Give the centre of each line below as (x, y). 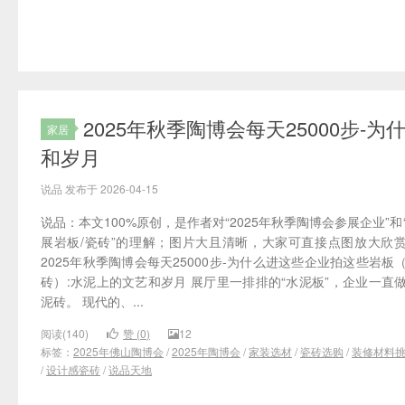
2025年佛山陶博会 (118, 352)
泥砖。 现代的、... (92, 301)
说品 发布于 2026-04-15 (99, 189)
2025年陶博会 (206, 352)
